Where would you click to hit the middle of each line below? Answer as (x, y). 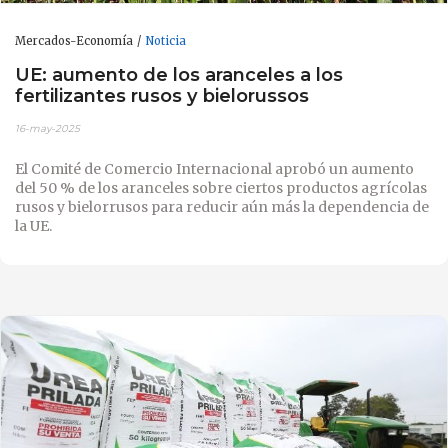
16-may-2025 (47, 129)
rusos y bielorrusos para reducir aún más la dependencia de (222, 207)
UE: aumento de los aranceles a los (179, 74)
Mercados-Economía (74, 41)
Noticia (165, 41)
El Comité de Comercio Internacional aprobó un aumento (214, 169)
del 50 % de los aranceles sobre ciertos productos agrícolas (221, 188)
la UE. (33, 226)
